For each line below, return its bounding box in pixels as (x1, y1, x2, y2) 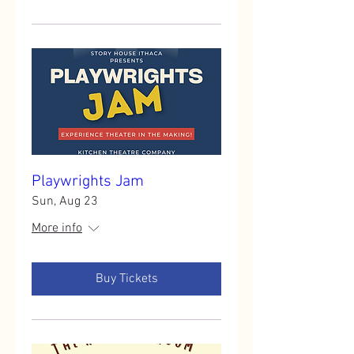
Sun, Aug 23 (32, 194, 98, 209)
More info (32, 220, 82, 236)
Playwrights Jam (32, 172, 144, 191)
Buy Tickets (95, 271, 158, 287)
